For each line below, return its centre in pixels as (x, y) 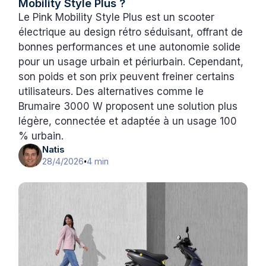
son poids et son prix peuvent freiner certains (127, 76)
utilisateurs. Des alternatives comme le (111, 91)
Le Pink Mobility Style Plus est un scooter (117, 17)
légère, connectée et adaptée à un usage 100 (128, 121)
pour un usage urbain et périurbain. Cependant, (131, 61)
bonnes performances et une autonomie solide (130, 47)
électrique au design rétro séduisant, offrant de (131, 32)
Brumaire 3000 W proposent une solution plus (128, 106)
